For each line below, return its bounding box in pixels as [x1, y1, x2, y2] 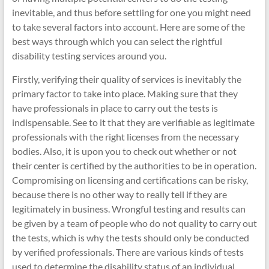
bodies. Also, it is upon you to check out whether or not [11, 145, 237, 157]
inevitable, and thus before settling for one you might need [11, 7, 251, 18]
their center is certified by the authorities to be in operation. [11, 160, 256, 171]
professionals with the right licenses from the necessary [11, 131, 239, 142]
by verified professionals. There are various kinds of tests [11, 246, 244, 258]
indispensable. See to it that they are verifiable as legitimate [11, 116, 255, 128]
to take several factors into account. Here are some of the [11, 21, 245, 32]
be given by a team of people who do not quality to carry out [11, 217, 257, 229]
